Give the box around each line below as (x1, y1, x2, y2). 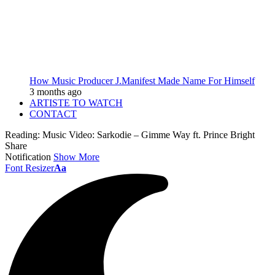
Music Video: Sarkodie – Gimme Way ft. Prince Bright (42, 130, 255, 140)
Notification (5, 152, 51, 162)
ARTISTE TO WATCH (29, 98, 123, 108)
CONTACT (29, 109, 77, 119)
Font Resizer (5, 163, 54, 173)
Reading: (5, 130, 40, 140)
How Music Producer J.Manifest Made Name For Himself (29, 76, 255, 86)
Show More (53, 152, 99, 162)
